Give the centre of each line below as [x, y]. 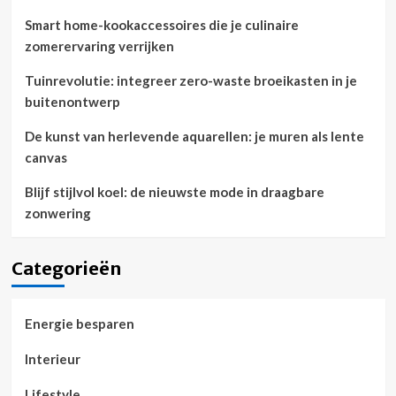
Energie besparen [79, 324]
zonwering [57, 213]
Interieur [52, 359]
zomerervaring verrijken [99, 46]
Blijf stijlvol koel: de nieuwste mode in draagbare [174, 192]
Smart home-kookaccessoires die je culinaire [161, 25]
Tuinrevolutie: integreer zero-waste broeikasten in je [190, 80]
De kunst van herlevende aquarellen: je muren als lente [194, 136]
